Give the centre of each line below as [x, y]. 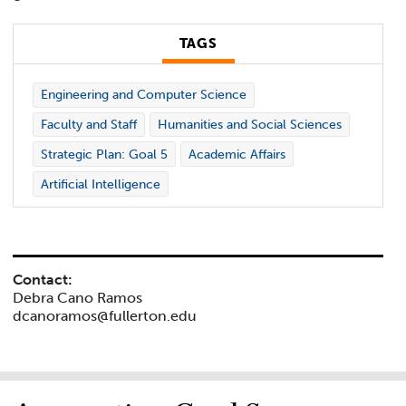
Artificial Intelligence [100, 184]
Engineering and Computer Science [143, 95]
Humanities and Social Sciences [249, 124]
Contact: [43, 280]
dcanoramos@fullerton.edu [105, 316]
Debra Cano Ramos [78, 298]
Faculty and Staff [88, 124]
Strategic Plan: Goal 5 [104, 154]
